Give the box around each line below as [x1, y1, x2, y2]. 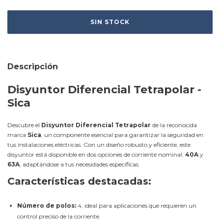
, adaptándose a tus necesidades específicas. [20, 161, 140, 168]
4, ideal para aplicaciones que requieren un [76, 201, 196, 209]
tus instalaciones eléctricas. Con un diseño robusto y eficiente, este [7, 141, 191, 148]
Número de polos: [17, 201, 76, 209]
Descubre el [7, 121, 41, 129]
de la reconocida [151, 121, 197, 129]
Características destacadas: [7, 175, 151, 187]
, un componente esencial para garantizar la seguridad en [41, 131, 203, 138]
